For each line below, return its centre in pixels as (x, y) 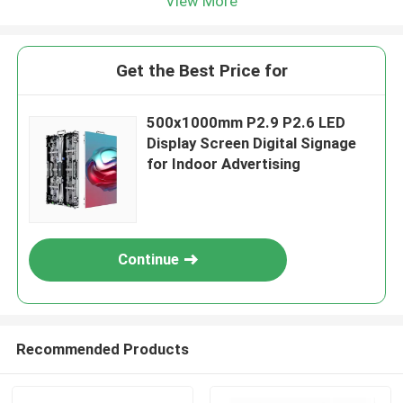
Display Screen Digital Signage (252, 143)
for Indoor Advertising (224, 164)
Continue (149, 260)
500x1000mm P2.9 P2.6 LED (246, 123)
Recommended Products (102, 349)
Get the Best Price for (201, 71)
